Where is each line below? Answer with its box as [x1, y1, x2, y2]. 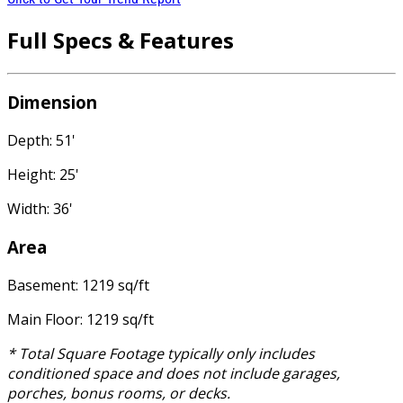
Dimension [7, 91, 97, 114]
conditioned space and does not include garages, [7, 363, 340, 383]
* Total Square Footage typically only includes [7, 343, 315, 363]
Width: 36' [7, 199, 73, 219]
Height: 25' [7, 165, 79, 185]
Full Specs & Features [7, 24, 234, 55]
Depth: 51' [7, 130, 76, 151]
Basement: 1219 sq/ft [7, 274, 149, 295]
